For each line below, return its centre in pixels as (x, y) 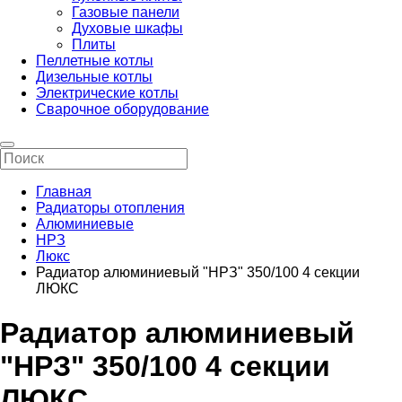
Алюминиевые (85, 224)
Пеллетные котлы (95, 61)
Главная (64, 192)
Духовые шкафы (127, 29)
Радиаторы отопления (110, 208)
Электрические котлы (107, 93)
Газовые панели (126, 13)
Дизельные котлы (94, 77)
